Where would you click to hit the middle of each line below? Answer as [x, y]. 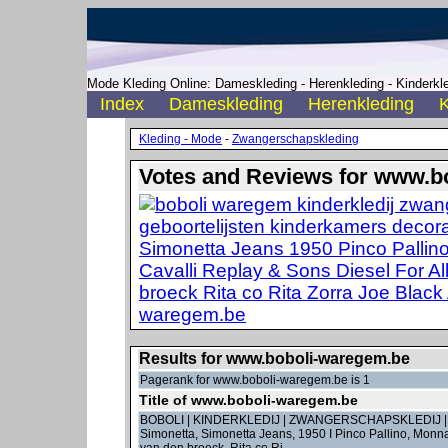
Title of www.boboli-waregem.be [248, 400]
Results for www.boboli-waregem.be [274, 358]
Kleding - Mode [180, 139]
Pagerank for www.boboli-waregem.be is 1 [255, 380]
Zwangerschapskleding [295, 139]
